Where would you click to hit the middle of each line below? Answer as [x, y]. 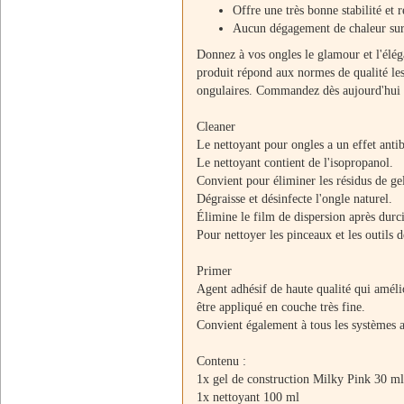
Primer [214, 271]
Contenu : [221, 361]
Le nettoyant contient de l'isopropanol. [295, 163]
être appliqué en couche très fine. [281, 307]
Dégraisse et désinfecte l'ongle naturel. [294, 199]
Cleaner [216, 127]
